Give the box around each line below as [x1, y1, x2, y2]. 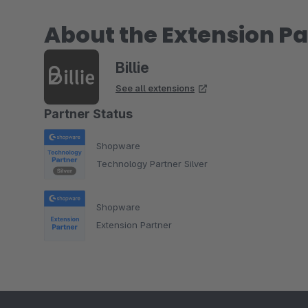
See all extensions [115, 82, 195, 93]
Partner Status [44, 107, 133, 121]
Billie [115, 59, 149, 76]
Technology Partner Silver [96, 157, 208, 169]
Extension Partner [96, 219, 172, 230]
